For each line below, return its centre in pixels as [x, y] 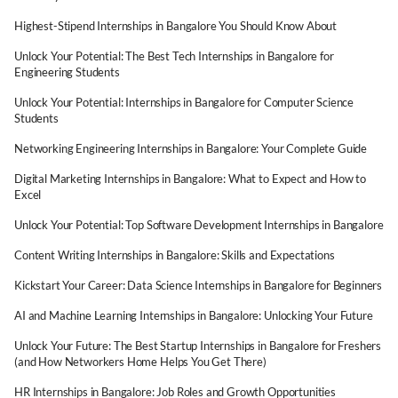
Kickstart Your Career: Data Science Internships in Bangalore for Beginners [199, 285]
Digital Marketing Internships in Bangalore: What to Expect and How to [190, 179]
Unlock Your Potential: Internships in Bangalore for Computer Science [184, 102]
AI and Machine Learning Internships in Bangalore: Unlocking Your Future [194, 315]
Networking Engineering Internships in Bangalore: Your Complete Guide [191, 148]
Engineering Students [67, 72]
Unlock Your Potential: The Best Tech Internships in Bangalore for [174, 56]
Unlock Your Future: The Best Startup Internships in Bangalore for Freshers [198, 346]
